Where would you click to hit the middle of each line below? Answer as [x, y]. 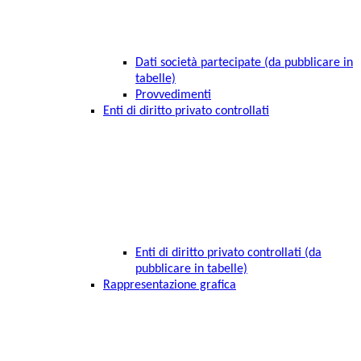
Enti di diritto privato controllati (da [228, 253]
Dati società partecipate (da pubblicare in [244, 63]
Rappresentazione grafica [170, 286]
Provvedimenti [173, 95]
